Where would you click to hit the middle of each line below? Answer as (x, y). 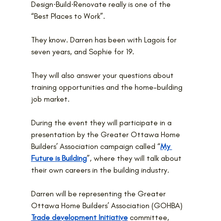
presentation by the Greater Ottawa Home (106, 134)
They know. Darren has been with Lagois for (105, 39)
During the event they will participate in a (102, 122)
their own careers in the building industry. (100, 170)
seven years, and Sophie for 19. (82, 51)
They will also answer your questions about (103, 75)
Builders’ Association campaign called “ (95, 146)
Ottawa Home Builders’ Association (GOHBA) (108, 205)
